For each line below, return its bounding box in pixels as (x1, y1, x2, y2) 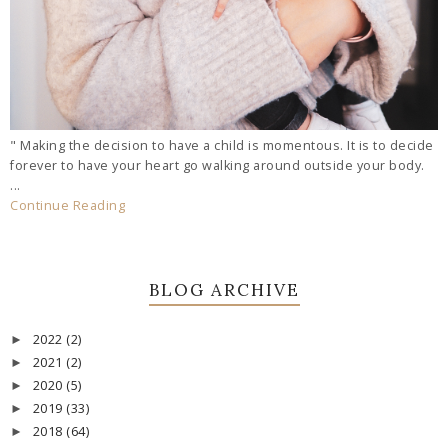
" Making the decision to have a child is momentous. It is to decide (10, 136, 434, 154)
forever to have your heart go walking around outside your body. (10, 156, 425, 174)
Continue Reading (10, 196, 125, 214)
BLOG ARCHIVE (148, 278, 300, 301)
